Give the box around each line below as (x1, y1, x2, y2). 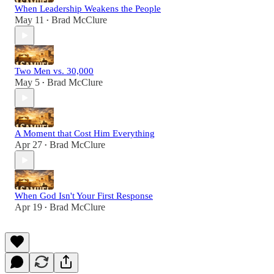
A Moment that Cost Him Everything (15, 128, 155, 139)
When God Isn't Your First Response (15, 191, 153, 201)
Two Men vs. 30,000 (15, 66, 94, 76)
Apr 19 (15, 202, 42, 213)
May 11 (15, 15, 44, 26)
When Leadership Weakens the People (15, 4, 161, 14)
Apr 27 (15, 139, 42, 150)
